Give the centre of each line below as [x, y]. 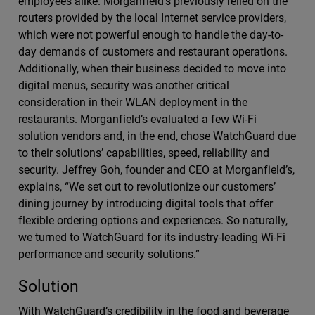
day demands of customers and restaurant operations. [153, 52]
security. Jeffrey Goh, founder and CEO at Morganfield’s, [156, 170]
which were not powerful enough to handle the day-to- [151, 35]
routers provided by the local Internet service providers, [152, 18]
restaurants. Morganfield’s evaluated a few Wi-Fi [137, 119]
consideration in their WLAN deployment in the [133, 102]
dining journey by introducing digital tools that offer [146, 204]
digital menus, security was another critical [124, 85]
